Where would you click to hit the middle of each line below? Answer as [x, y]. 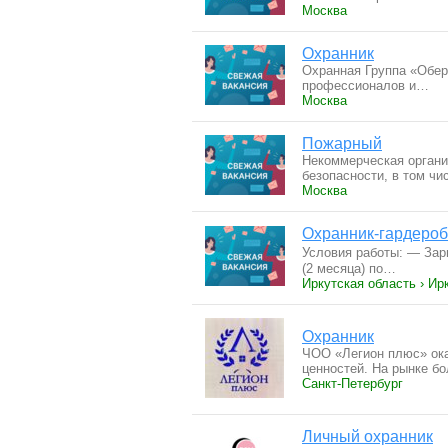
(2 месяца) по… [349, 268]
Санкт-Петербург [352, 383]
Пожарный [342, 143]
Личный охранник [367, 436]
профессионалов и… [365, 85]
